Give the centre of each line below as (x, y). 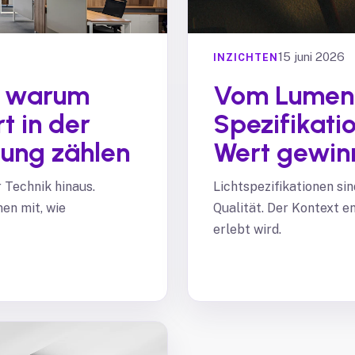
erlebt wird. (247, 229)
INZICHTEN (246, 57)
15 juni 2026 (311, 57)
